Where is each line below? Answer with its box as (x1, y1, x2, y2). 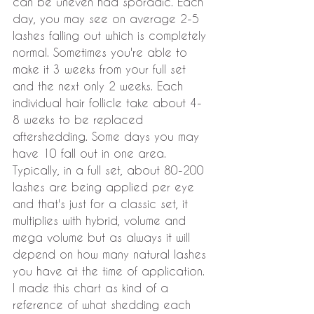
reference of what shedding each (13, 298, 195, 312)
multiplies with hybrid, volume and (13, 214, 190, 228)
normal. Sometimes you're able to (13, 46, 191, 60)
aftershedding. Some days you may (13, 130, 203, 144)
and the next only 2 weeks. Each (13, 79, 187, 93)
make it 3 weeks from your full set (13, 62, 190, 76)
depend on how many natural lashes (13, 247, 210, 261)
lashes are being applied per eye (13, 180, 198, 194)
